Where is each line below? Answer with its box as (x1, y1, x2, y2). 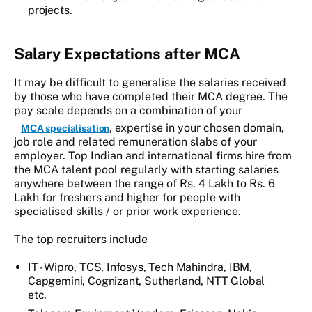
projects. (28, 3, 72, 17)
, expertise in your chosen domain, (109, 121, 285, 135)
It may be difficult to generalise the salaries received (14, 76, 286, 90)
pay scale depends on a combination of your (14, 104, 242, 118)
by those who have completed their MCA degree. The (14, 90, 288, 104)
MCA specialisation (21, 123, 110, 134)
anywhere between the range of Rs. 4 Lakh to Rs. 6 (14, 177, 275, 191)
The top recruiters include (14, 233, 148, 247)
